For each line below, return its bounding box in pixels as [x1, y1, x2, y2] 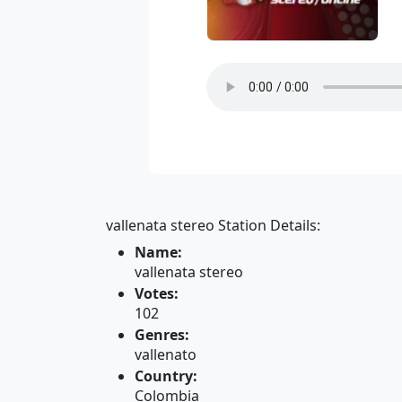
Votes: [135, 284, 179, 303]
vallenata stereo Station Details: [106, 215, 320, 235]
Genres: [135, 325, 189, 345]
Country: [135, 366, 197, 386]
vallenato [135, 345, 197, 364]
